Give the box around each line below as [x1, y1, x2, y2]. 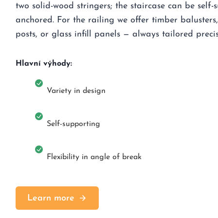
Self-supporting [47, 120, 100, 128]
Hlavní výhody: [16, 60, 72, 68]
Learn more [27, 193, 74, 203]
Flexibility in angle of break [47, 153, 142, 162]
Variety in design [47, 87, 106, 95]
